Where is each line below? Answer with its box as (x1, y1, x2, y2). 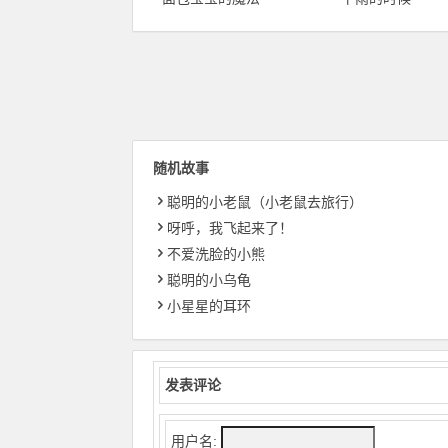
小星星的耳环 (167, 298, 251, 315)
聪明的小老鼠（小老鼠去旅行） (167, 194, 363, 211)
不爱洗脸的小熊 (167, 246, 265, 263)
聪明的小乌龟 (167, 272, 251, 289)
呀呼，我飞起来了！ (167, 220, 293, 237)
